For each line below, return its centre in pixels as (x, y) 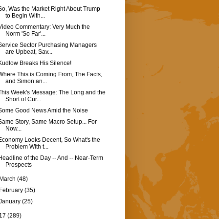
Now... (13, 129)
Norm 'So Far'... (25, 34)
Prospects (18, 165)
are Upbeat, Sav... (29, 52)
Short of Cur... (23, 99)
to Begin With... (25, 16)
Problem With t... (27, 147)
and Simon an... (26, 81)
